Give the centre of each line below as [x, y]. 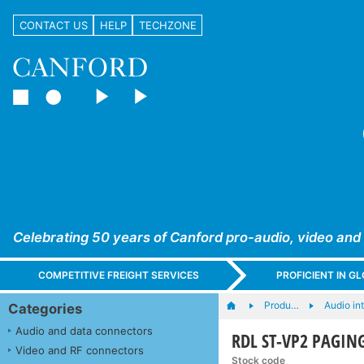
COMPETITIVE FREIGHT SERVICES [119, 275]
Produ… [281, 305]
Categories [45, 308]
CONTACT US [53, 25]
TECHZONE [167, 25]
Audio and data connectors [84, 330]
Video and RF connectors [80, 350]
